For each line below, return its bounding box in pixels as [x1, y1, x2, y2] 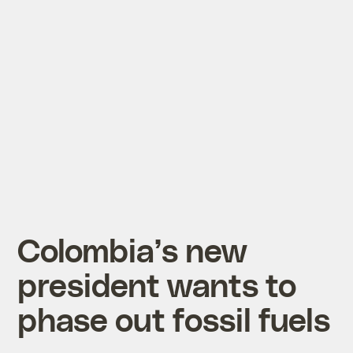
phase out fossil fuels [17, 299, 331, 338]
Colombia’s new [17, 229, 247, 269]
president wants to [17, 264, 297, 303]
